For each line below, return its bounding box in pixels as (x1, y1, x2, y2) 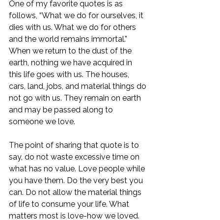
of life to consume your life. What (9, 199, 131, 209)
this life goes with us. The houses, (9, 70, 131, 80)
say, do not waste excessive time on (9, 152, 141, 162)
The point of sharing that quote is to (9, 140, 141, 150)
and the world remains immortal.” (9, 34, 129, 44)
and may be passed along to (9, 105, 115, 115)
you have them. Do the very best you (9, 176, 145, 186)
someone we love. (9, 117, 77, 127)
